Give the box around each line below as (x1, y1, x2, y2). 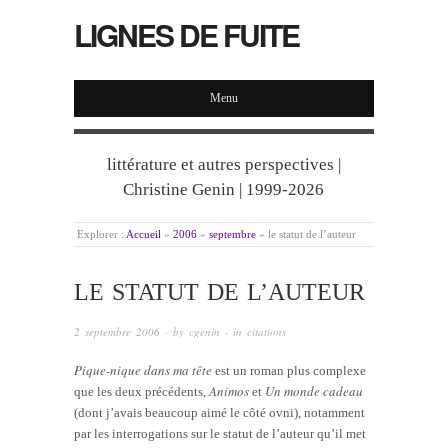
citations (247, 324, 286, 339)
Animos (209, 381, 249, 400)
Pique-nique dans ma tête (74, 360, 212, 379)
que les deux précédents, (74, 383, 209, 399)
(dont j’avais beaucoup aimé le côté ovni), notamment (74, 404, 365, 420)
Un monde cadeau (265, 381, 363, 400)
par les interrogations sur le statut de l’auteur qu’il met (74, 425, 366, 441)
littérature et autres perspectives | (106, 155, 341, 174)
